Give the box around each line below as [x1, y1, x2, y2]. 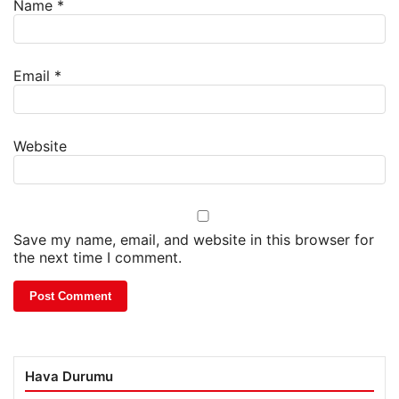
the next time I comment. [13, 248, 182, 267]
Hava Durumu [25, 368, 113, 386]
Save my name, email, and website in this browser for [13, 231, 374, 249]
